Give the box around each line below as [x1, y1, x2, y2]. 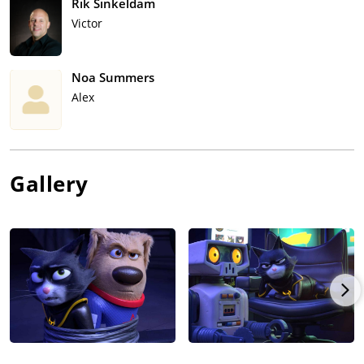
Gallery [10, 169, 89, 199]
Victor [71, 15, 102, 32]
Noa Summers [71, 69, 154, 86]
